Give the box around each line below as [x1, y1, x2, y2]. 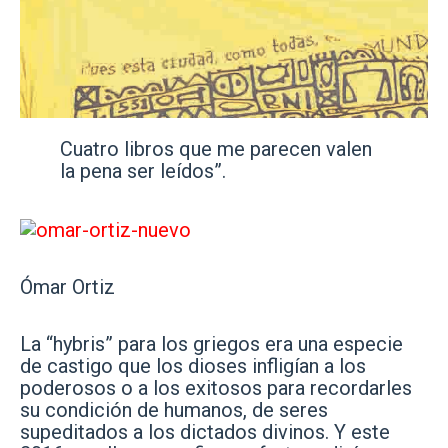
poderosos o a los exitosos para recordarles [20, 376, 412, 400]
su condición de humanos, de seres [20, 398, 328, 422]
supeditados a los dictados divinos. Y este [20, 420, 390, 444]
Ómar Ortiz [20, 275, 115, 299]
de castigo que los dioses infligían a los [20, 354, 366, 378]
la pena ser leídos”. [60, 159, 226, 184]
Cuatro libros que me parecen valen [60, 137, 372, 162]
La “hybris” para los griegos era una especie [20, 332, 403, 356]
